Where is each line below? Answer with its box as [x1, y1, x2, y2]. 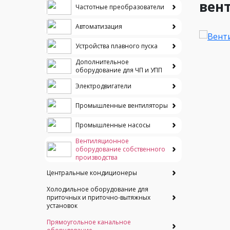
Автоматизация [75, 22, 122, 31]
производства [75, 153, 118, 162]
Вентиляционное [75, 137, 129, 145]
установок [47, 201, 78, 210]
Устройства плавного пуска [75, 42, 158, 50]
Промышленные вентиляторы [75, 101, 168, 110]
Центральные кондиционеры [47, 168, 137, 177]
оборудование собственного [75, 145, 165, 154]
